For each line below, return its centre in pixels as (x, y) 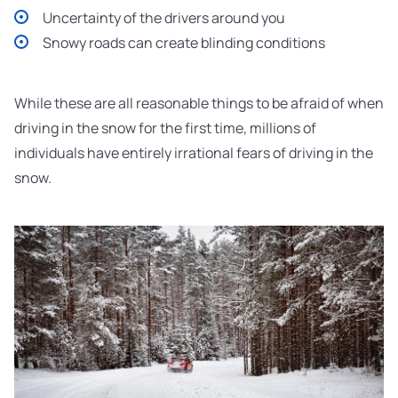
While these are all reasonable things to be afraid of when (199, 103)
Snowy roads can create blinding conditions (184, 43)
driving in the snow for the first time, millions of (165, 128)
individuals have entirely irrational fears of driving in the (194, 153)
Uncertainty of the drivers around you (164, 18)
